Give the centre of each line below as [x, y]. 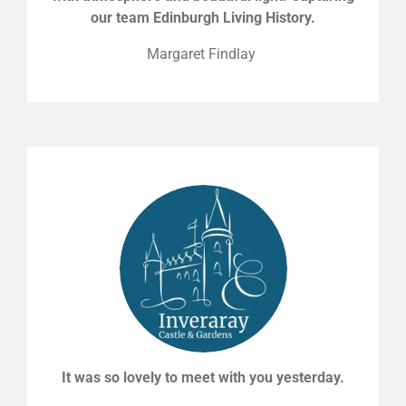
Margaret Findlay [203, 53]
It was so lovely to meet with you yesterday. [203, 377]
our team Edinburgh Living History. [203, 17]
